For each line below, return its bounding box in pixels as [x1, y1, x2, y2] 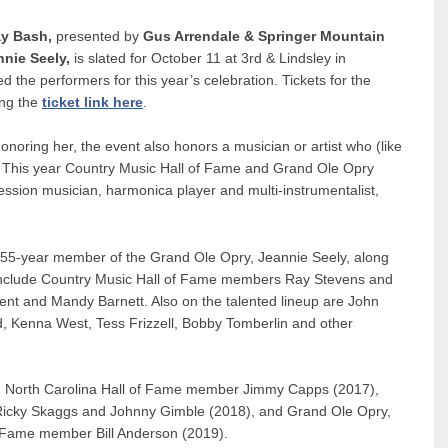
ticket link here [42, 94, 143, 110]
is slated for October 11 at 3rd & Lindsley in [74, 50, 346, 66]
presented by [52, 28, 143, 44]
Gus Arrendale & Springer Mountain [143, 28, 385, 44]
